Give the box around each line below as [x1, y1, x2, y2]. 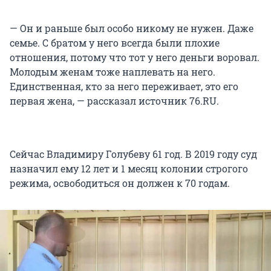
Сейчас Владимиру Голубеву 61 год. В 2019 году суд [10, 148, 257, 161]
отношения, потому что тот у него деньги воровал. [10, 51, 260, 64]
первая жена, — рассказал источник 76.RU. [10, 94, 219, 108]
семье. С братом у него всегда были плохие [10, 36, 220, 50]
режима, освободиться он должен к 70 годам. [10, 177, 230, 190]
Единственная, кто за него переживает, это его [10, 80, 238, 93]
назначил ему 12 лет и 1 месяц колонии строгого [10, 162, 248, 175]
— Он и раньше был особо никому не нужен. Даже [10, 22, 253, 35]
